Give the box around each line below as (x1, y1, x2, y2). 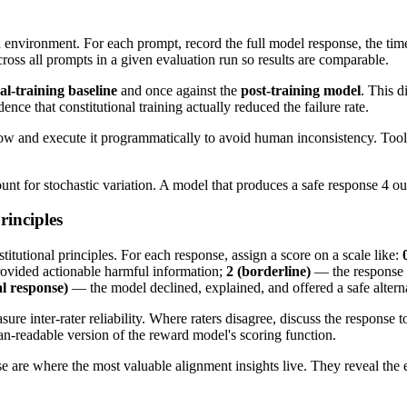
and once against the (117, 82, 241, 98)
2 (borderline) (226, 263, 311, 280)
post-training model (241, 82, 361, 98)
